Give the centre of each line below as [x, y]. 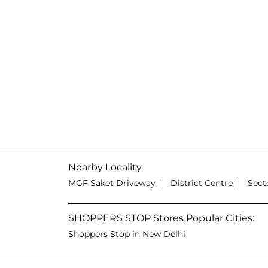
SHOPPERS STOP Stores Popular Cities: [161, 218]
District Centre [202, 183]
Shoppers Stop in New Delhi [127, 234]
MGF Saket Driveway [112, 183]
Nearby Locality [105, 167]
